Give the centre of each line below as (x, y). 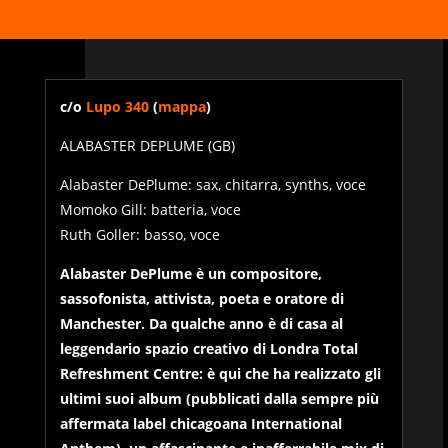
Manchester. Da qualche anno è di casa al (202, 324)
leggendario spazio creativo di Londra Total (209, 349)
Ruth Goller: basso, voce (140, 235)
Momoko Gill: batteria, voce (151, 210)
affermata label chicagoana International (201, 424)
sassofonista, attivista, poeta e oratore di (202, 299)
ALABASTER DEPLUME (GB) (148, 146)
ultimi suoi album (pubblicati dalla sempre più (220, 399)
